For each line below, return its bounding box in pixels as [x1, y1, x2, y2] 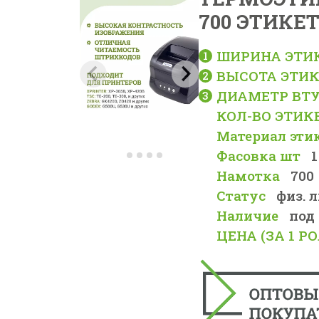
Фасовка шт [216, 147, 300, 164]
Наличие [216, 206, 278, 224]
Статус [216, 187, 266, 204]
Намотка [216, 167, 280, 184]
